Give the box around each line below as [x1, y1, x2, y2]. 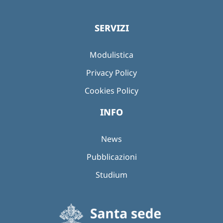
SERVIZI [94, 22, 129, 34]
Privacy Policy [86, 67, 137, 79]
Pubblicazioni [86, 151, 137, 163]
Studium [96, 169, 127, 181]
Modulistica [90, 49, 133, 61]
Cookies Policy [85, 85, 138, 97]
